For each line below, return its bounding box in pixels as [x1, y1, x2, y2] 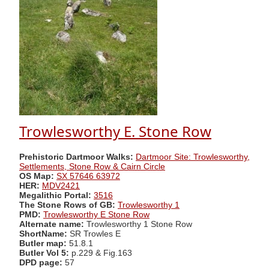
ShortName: [19, 229, 67, 238]
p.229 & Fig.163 [71, 248, 132, 258]
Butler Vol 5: [19, 248, 71, 258]
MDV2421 [42, 181, 80, 190]
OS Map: [19, 171, 54, 181]
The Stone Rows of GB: [19, 200, 115, 210]
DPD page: [19, 258, 62, 267]
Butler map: [19, 238, 69, 248]
